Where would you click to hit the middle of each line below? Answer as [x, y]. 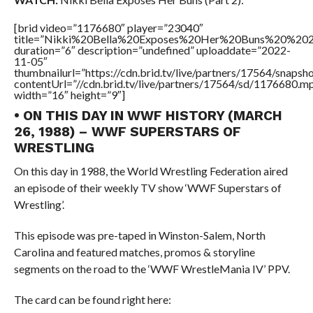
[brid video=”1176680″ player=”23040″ [108, 28]
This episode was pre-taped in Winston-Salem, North [139, 235]
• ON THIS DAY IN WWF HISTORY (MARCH [148, 116]
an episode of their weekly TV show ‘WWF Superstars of [147, 188]
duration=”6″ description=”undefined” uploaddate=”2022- [152, 50]
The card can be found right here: [92, 299]
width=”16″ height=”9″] [69, 95]
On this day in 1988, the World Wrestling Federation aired [151, 171]
